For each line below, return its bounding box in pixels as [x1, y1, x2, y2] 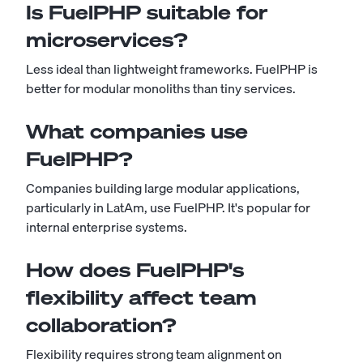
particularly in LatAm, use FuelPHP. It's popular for [26, 197, 310, 218]
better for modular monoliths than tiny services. [26, 78, 296, 99]
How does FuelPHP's [26, 257, 244, 283]
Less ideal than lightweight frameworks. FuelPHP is [26, 58, 318, 79]
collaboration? [26, 312, 177, 338]
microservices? [26, 27, 188, 53]
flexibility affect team [26, 284, 257, 310]
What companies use [26, 118, 248, 144]
